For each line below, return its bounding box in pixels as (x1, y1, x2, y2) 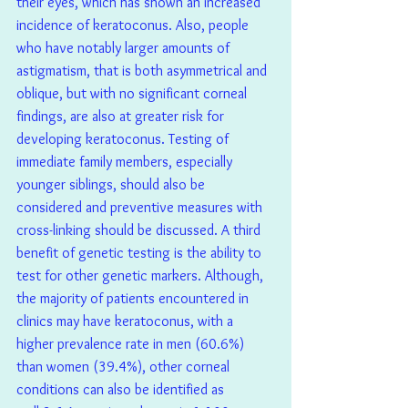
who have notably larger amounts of (16, 39, 233, 57)
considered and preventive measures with (16, 199, 266, 217)
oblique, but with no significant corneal (16, 85, 250, 103)
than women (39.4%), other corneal (16, 358, 233, 376)
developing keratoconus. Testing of (16, 130, 232, 148)
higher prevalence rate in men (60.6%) (16, 335, 248, 353)
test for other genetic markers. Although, (16, 267, 267, 285)
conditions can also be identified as (16, 381, 228, 399)
